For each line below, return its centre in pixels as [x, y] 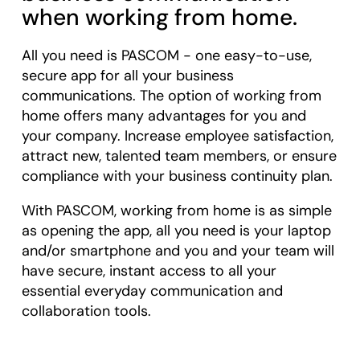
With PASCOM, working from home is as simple [176, 211]
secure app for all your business [127, 76]
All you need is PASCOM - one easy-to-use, [166, 56]
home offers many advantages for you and [164, 116]
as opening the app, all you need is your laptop [176, 231]
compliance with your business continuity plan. [177, 176]
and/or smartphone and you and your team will [178, 251]
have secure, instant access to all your [149, 271]
